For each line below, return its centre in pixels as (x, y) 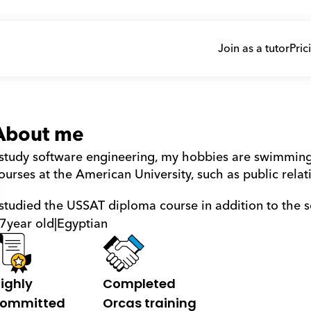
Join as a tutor (253, 49)
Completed (139, 284)
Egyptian (82, 224)
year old (30, 224)
